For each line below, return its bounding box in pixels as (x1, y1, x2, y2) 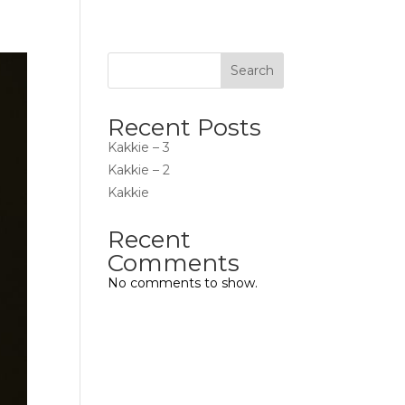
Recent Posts (108, 113, 262, 142)
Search (230, 62, 274, 79)
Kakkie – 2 (108, 162, 171, 178)
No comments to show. (108, 275, 259, 291)
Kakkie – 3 (108, 139, 171, 155)
